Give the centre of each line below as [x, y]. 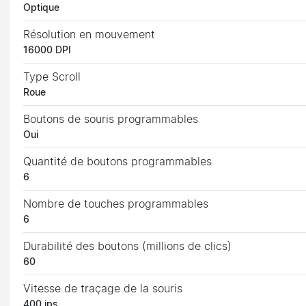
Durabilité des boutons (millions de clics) [128, 246]
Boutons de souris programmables [111, 119]
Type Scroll [52, 77]
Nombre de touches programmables [116, 204]
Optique [42, 8]
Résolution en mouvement [89, 34]
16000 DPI [47, 50]
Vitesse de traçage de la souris [103, 289]
